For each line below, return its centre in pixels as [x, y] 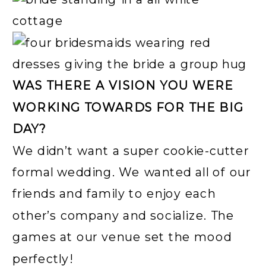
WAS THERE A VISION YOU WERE [123, 85]
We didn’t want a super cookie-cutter [131, 150]
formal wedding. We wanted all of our [132, 172]
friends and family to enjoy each [114, 194]
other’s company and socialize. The [123, 215]
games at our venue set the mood [122, 237]
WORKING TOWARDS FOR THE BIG [128, 107]
